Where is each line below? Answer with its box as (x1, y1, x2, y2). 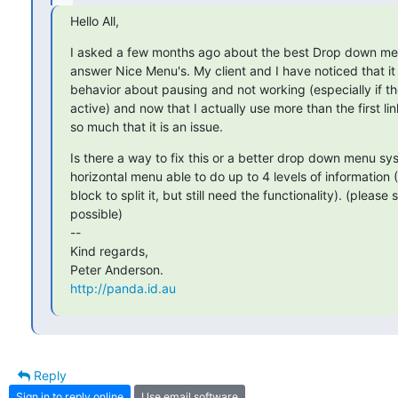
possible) (70, 206, 123, 222)
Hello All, (70, 13, 119, 29)
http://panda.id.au (70, 281, 176, 297)
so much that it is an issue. (70, 119, 223, 135)
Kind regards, (70, 243, 148, 259)
